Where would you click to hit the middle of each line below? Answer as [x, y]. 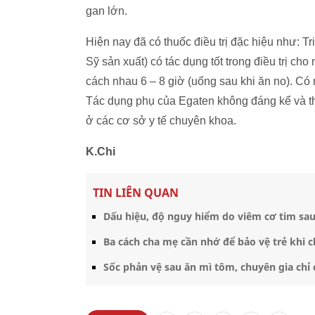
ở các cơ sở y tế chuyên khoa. [161, 121]
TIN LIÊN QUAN [136, 193]
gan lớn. [107, 11]
